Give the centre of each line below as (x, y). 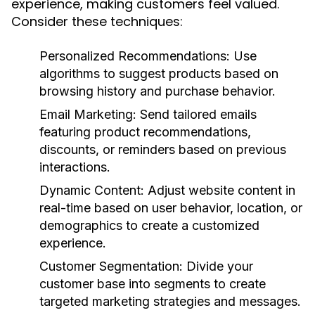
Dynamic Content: (92, 190)
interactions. (75, 167)
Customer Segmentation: (111, 266)
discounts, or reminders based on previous (163, 149)
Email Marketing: (88, 114)
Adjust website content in (220, 190)
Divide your (218, 266)
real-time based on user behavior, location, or (171, 208)
